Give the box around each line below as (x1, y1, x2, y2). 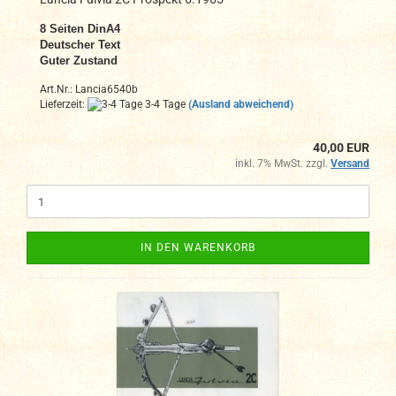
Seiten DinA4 (49, 21, 120, 35)
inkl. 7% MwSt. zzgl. (235, 157, 331, 171)
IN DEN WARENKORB (141, 241, 255, 255)
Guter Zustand (40, 53, 118, 67)
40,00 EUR (313, 141, 369, 156)
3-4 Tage (142, 97, 186, 110)
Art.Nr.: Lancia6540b (40, 82, 138, 95)
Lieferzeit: (40, 97, 88, 110)
